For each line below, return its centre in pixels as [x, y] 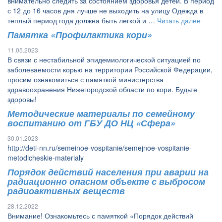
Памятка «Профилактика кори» [80, 35]
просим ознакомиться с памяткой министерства [85, 79]
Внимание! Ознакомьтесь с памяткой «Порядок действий [100, 216]
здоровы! [22, 99]
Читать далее [179, 20]
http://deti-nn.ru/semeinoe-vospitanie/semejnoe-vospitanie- [100, 148]
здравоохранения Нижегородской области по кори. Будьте [102, 89]
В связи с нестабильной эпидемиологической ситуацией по [104, 59]
